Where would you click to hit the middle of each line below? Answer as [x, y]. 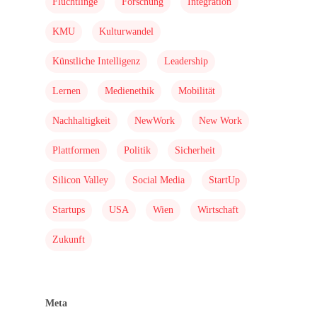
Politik [137, 150]
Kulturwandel [126, 31]
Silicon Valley [80, 180]
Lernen [67, 91]
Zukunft [69, 240]
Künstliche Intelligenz [96, 61]
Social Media [158, 180]
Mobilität [197, 91]
